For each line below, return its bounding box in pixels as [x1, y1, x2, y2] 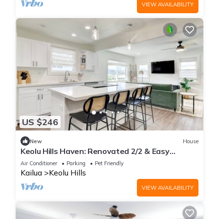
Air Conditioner [21, 160, 57, 167]
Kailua [21, 168, 42, 178]
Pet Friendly [95, 160, 124, 167]
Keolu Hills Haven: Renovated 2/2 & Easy [21, 146, 170, 156]
